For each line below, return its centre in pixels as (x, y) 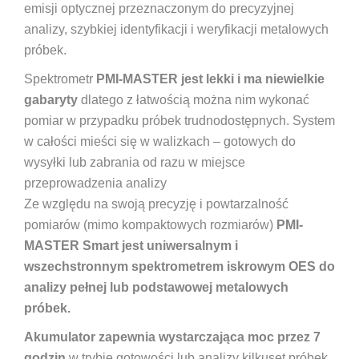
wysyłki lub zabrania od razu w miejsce (135, 162)
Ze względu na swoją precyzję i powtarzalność (156, 204)
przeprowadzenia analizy (95, 183)
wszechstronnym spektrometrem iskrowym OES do (179, 266)
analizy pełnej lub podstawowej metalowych (156, 287)
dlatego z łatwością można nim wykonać (194, 99)
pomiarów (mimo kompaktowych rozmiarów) (150, 224)
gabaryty (51, 99)
